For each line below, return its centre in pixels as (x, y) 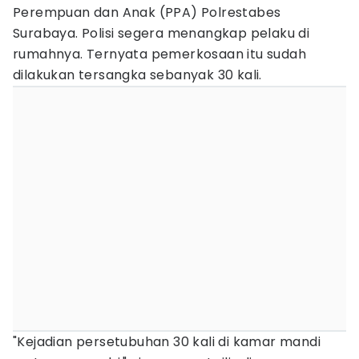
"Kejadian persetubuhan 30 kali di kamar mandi (167, 342)
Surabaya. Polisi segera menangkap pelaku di (161, 33)
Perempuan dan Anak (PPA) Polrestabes (147, 12)
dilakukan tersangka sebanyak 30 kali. (137, 75)
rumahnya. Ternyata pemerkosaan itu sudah (159, 54)
